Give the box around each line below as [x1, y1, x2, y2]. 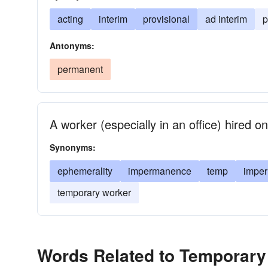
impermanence [128, 164, 191, 178]
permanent [57, 62, 103, 76]
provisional [143, 12, 190, 26]
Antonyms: [50, 39, 95, 51]
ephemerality [57, 164, 112, 178]
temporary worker [57, 185, 131, 199]
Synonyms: [50, 141, 96, 153]
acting [57, 12, 83, 26]
